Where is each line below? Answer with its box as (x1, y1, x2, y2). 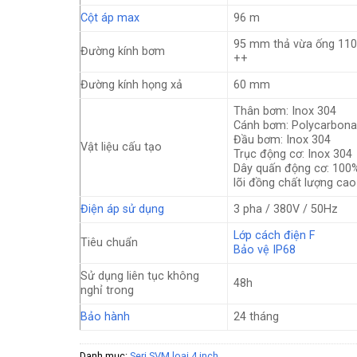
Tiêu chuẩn (80, 236, 139, 249)
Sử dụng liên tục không (80, 269, 200, 283)
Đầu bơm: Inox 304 (233, 133, 331, 147)
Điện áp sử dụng (80, 202, 165, 216)
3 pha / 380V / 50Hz (233, 202, 339, 216)
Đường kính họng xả (80, 78, 183, 92)
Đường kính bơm (80, 45, 166, 58)
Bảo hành (80, 310, 131, 324)
